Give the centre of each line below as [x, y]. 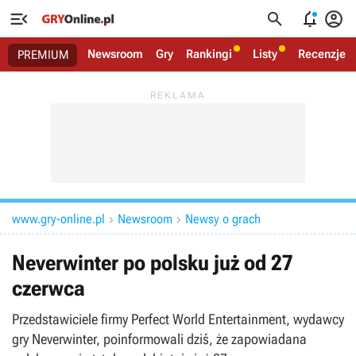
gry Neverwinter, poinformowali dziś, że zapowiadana [159, 339]
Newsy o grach [223, 219]
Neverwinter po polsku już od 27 [153, 263]
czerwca [48, 288]
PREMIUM [43, 55]
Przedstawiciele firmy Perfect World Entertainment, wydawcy [178, 319]
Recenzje [322, 54]
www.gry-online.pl [58, 219]
